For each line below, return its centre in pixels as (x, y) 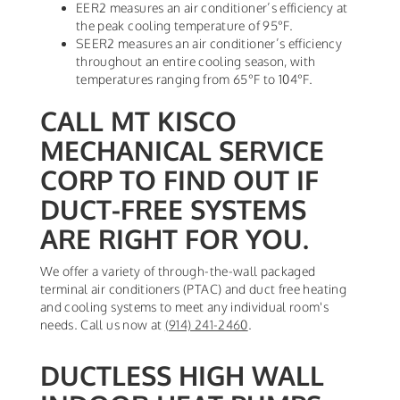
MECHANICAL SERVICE (182, 150)
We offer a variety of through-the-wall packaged (178, 271)
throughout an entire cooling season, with (196, 62)
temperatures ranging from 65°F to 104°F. (195, 79)
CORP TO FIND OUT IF (179, 180)
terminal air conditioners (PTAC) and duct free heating (193, 289)
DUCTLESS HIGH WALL (182, 375)
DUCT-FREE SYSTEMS (173, 209)
